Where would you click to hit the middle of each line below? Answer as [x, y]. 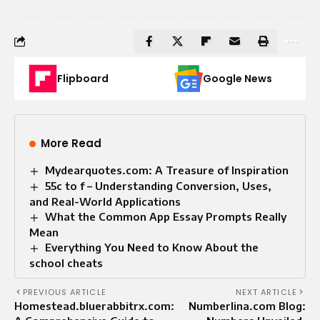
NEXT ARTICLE [266, 292]
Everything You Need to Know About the [152, 247]
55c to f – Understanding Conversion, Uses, [159, 185]
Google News [237, 78]
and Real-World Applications [105, 201]
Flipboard [83, 78]
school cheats [66, 262]
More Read [71, 143]
